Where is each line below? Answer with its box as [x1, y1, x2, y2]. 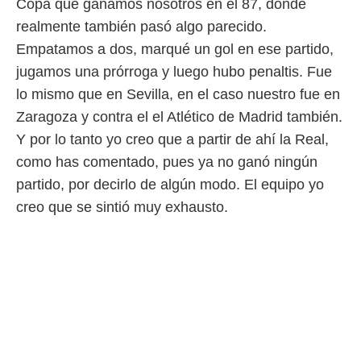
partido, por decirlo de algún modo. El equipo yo [16, 176, 324, 193]
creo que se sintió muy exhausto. [16, 199, 228, 215]
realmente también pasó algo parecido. [16, 19, 267, 35]
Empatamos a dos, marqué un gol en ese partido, [16, 41, 334, 57]
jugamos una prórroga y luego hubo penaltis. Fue [16, 64, 332, 80]
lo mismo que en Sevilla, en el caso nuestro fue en [16, 86, 340, 102]
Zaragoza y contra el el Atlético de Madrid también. [16, 109, 342, 125]
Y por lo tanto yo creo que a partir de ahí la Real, [16, 131, 329, 147]
